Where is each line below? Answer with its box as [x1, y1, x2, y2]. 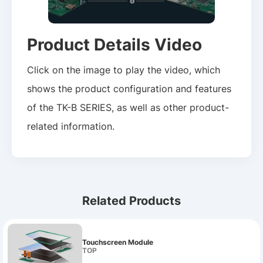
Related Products [82, 193, 181, 208]
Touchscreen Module [82, 238, 153, 247]
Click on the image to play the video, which [27, 63, 221, 76]
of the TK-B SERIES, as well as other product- [27, 101, 230, 113]
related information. [27, 120, 115, 132]
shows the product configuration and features [27, 82, 232, 95]
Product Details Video [27, 33, 203, 55]
